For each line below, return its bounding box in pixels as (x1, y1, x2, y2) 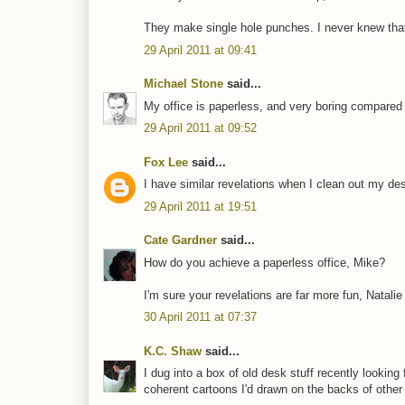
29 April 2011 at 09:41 (144, 42, 257, 57)
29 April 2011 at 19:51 (144, 199, 257, 213)
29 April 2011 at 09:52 (144, 121, 257, 136)
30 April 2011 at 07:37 (144, 310, 257, 325)
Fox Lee (144, 155, 188, 169)
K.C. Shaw (144, 344, 202, 358)
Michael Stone (144, 77, 223, 91)
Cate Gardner (144, 233, 217, 248)
